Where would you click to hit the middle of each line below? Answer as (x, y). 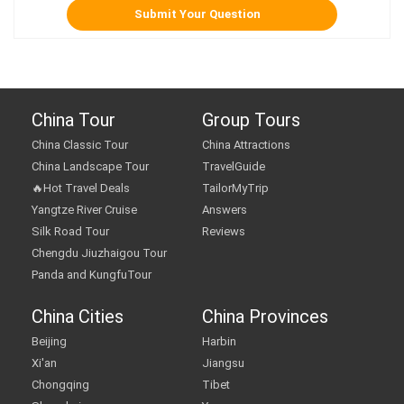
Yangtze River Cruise (84, 210)
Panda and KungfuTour (92, 275)
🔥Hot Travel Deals (81, 188)
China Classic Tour (80, 145)
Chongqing (60, 385)
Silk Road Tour (70, 231)
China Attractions (246, 145)
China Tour (73, 120)
